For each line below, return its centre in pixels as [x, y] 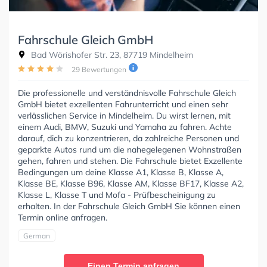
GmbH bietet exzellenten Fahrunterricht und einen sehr [123, 104]
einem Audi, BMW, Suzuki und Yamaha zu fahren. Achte [125, 127]
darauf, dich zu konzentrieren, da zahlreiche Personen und [128, 138]
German [37, 235]
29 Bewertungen [99, 69]
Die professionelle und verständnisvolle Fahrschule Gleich [127, 93]
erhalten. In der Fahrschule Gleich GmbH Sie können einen [129, 206]
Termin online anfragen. [63, 217]
